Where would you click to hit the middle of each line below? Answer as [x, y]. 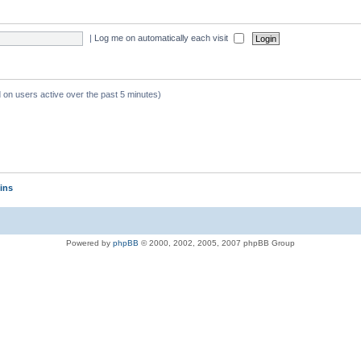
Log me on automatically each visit [163, 37]
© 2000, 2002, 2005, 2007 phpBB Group [217, 243]
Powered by [89, 243]
